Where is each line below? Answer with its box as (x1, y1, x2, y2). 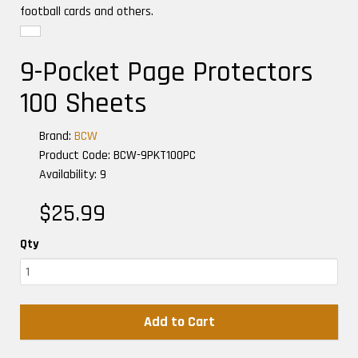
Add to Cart (143, 312, 215, 332)
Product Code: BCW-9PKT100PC (39, 147, 196, 165)
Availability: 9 (39, 166, 106, 184)
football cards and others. (20, 3, 153, 21)
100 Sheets (20, 86, 147, 122)
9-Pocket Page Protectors (20, 54, 313, 91)
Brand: (39, 128, 74, 145)
